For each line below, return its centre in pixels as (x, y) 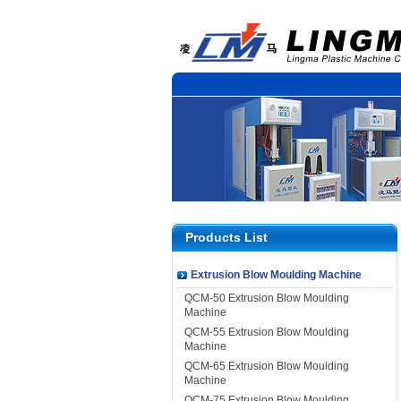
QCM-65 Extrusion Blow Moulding (267, 366)
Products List (226, 237)
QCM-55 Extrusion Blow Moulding (267, 332)
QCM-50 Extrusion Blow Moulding (267, 298)
